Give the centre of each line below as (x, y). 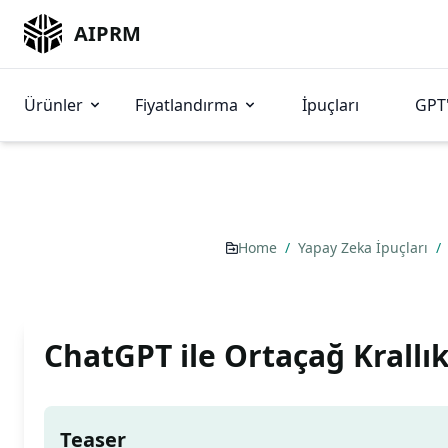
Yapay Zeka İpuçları (365, 247)
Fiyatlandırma (186, 105)
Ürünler (53, 105)
